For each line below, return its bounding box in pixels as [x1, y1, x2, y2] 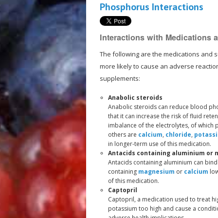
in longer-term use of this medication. [108, 139, 211, 148]
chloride [165, 130, 191, 139]
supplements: [99, 73, 140, 83]
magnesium [138, 167, 175, 176]
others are [108, 130, 138, 139]
